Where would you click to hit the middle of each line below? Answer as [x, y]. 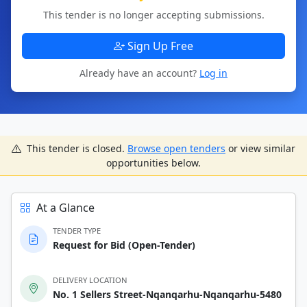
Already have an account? [139, 73]
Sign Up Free [160, 46]
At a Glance [65, 207]
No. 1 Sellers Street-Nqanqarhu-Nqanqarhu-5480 [167, 294]
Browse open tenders [176, 148]
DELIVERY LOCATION [90, 280]
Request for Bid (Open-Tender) [124, 245]
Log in [213, 73]
